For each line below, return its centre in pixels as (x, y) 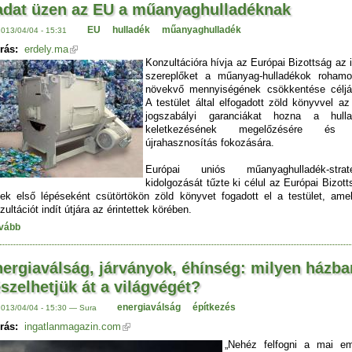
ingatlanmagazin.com (73, 326)
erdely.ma (46, 49)
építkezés (214, 307)
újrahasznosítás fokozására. (210, 142)
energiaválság (148, 307)
